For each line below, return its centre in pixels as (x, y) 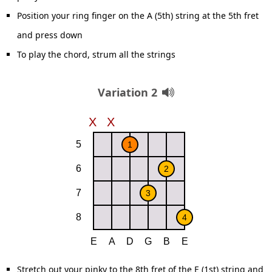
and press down (50, 35)
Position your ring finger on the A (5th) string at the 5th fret (138, 15)
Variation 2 (127, 92)
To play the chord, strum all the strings (96, 54)
